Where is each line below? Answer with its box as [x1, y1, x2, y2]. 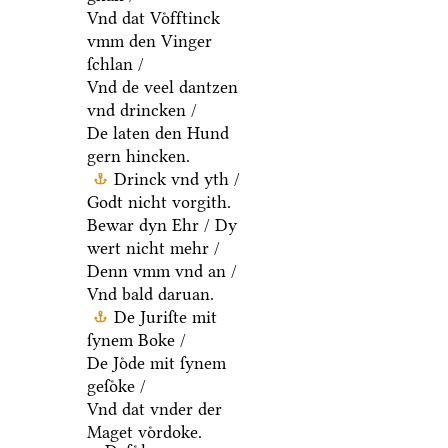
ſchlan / [86, 53, 144, 74]
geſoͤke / [86, 375, 146, 396]
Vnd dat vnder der [86, 398, 222, 419]
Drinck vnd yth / [113, 168, 240, 189]
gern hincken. [86, 145, 190, 166]
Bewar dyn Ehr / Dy [86, 214, 237, 235]
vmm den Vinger [86, 30, 212, 51]
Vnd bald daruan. [86, 283, 214, 304]
